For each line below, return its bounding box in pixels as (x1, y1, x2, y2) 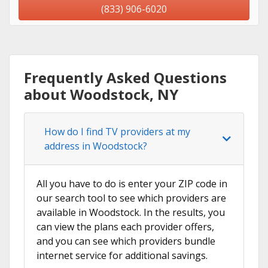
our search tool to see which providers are (36, 191, 226, 205)
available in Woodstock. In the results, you (36, 206, 225, 220)
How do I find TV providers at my (44, 125, 190, 139)
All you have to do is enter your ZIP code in (36, 177, 227, 191)
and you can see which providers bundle (36, 234, 215, 248)
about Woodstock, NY (24, 84, 178, 105)
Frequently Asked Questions (24, 68, 227, 88)
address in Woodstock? (44, 139, 147, 153)
